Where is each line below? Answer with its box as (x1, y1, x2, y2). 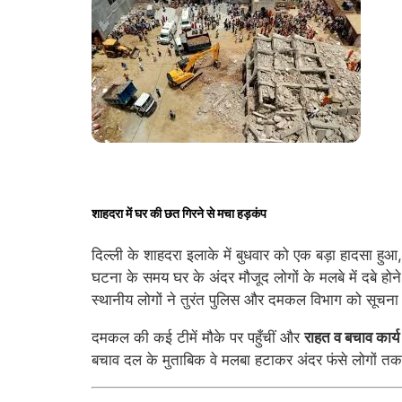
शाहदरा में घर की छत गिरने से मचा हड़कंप (92, 205, 267, 222)
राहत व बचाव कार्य (304, 328, 399, 346)
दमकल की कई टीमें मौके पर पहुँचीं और (92, 328, 304, 346)
